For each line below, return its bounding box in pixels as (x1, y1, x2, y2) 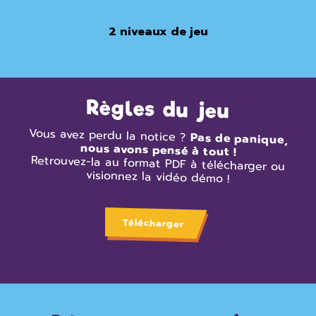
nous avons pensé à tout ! (80, 139, 236, 161)
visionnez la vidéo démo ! (86, 166, 230, 188)
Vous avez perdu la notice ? (28, 124, 190, 146)
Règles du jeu (86, 95, 230, 123)
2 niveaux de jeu (108, 23, 208, 40)
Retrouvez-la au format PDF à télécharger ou (31, 152, 285, 176)
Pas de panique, (190, 128, 288, 149)
